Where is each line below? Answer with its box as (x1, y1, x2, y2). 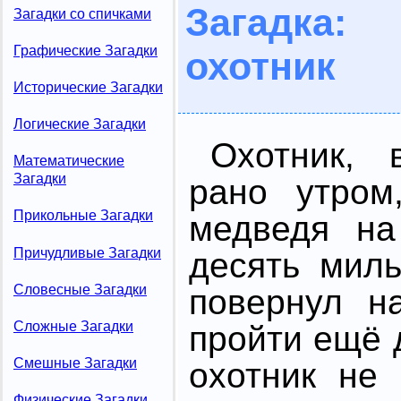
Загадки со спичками (13, 5, 151, 21)
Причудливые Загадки (13, 244, 161, 260)
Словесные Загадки (13, 281, 147, 297)
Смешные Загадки (13, 354, 137, 371)
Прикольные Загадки (13, 208, 153, 224)
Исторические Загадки (13, 80, 163, 95)
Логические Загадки (13, 116, 146, 132)
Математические (13, 153, 124, 169)
